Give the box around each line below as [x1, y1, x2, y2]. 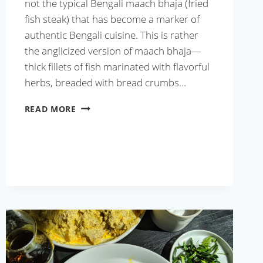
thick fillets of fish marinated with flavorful [24, 59, 210, 73]
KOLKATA [75, 102, 119, 115]
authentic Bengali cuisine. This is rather [24, 28, 198, 42]
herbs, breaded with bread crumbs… [24, 75, 186, 89]
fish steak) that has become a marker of [24, 12, 200, 26]
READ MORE [24, 103, 76, 114]
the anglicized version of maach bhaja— [24, 43, 201, 58]
